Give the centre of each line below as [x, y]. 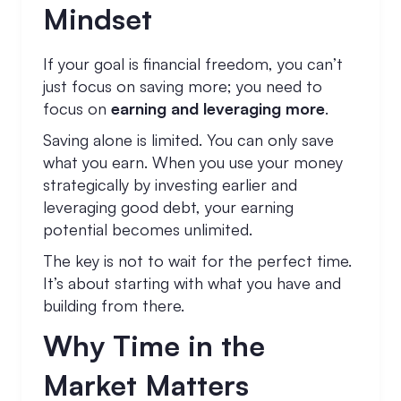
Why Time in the [154, 346]
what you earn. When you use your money [193, 162]
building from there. [114, 305]
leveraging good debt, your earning [168, 207]
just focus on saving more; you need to [183, 86]
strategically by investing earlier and [170, 184]
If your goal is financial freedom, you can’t [193, 64]
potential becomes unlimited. [148, 229]
